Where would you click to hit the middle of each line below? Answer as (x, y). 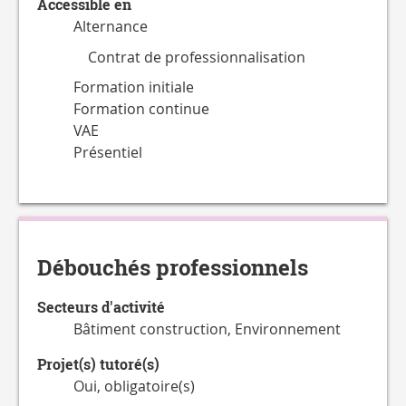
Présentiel (108, 153)
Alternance (111, 26)
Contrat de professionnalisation (197, 57)
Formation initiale (134, 87)
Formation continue (141, 109)
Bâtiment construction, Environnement (207, 329)
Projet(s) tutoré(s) (98, 365)
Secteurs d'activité (101, 308)
